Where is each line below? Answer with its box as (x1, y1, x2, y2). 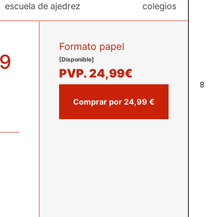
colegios (142, 1, 176, 11)
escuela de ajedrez (4, 1, 80, 11)
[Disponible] (59, 56, 94, 63)
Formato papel (59, 41, 124, 52)
